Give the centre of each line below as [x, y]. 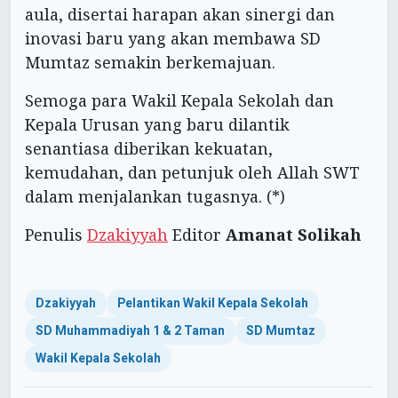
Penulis [56, 234]
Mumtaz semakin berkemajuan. [150, 62]
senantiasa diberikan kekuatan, [149, 148]
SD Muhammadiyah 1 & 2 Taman [130, 330]
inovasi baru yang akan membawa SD [173, 38]
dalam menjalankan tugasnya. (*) [155, 196]
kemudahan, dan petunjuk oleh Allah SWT [192, 172]
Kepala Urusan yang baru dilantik [157, 124]
